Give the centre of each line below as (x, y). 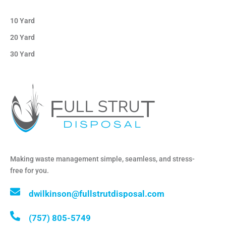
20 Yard (22, 38)
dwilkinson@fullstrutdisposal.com (97, 194)
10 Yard (22, 21)
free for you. (30, 171)
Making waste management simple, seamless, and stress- (102, 159)
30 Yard (22, 54)
